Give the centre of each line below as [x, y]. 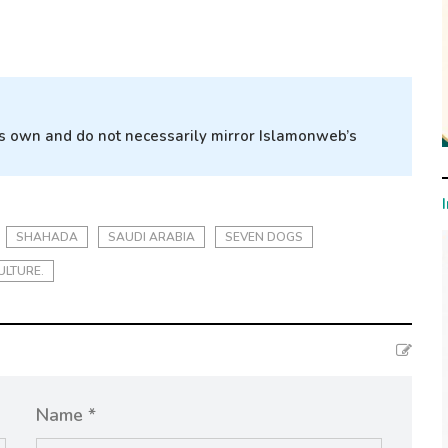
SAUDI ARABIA [151, 237]
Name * [65, 415]
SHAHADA [47, 237]
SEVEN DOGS [264, 237]
